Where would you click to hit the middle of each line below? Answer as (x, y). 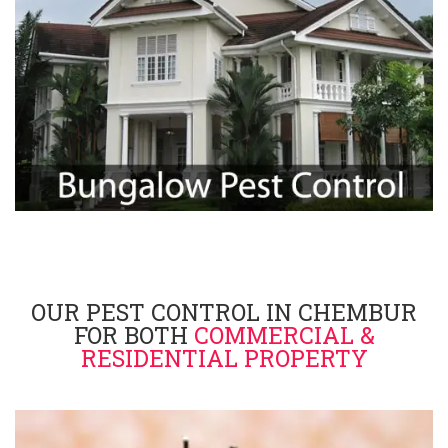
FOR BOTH (133, 335)
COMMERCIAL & (284, 335)
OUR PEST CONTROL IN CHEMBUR (224, 312)
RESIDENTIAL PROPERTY (224, 358)
